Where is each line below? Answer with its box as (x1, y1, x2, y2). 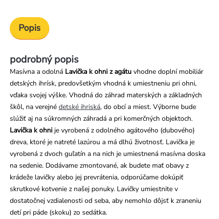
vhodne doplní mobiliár (131, 67, 203, 77)
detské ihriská (59, 102, 100, 112)
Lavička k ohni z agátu (65, 67, 131, 77)
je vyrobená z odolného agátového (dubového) (52, 126, 195, 135)
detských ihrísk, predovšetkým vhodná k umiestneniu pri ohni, (10, 79, 197, 88)
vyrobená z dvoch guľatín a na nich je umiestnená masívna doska (10, 149, 205, 159)
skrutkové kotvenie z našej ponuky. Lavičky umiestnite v (10, 184, 178, 194)
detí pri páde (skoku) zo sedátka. (10, 208, 109, 218)
